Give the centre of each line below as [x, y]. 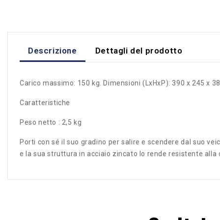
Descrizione [53, 50]
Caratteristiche [45, 103]
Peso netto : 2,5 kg [51, 123]
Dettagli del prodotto [139, 50]
